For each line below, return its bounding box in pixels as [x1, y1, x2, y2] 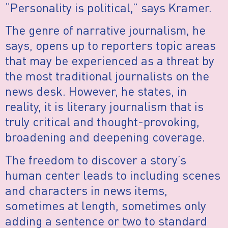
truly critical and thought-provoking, [5, 113, 199, 130]
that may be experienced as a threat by [5, 52, 214, 69]
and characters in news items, [5, 182, 167, 198]
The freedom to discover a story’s [5, 151, 186, 167]
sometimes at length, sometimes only [5, 197, 206, 213]
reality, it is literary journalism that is [5, 98, 204, 115]
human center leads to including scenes [5, 166, 220, 183]
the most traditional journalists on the [5, 68, 209, 84]
